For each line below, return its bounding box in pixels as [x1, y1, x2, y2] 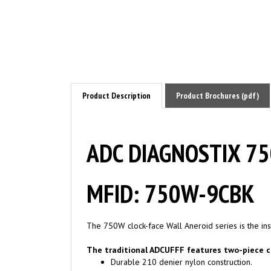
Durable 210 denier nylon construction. [111, 242, 252, 253]
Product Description [82, 76, 151, 87]
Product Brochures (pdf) [176, 76, 259, 87]
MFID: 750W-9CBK [87, 163, 255, 195]
